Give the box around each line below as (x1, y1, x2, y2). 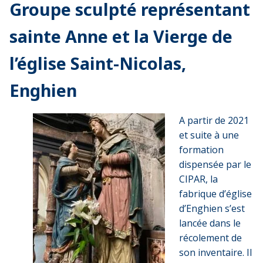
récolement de (179, 231, 242, 244)
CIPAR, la (179, 172, 218, 186)
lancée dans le (179, 216, 241, 230)
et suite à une (179, 128, 239, 141)
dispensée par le (179, 157, 251, 171)
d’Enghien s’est (179, 201, 245, 215)
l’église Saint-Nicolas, (9, 51, 186, 75)
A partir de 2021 (179, 113, 249, 127)
